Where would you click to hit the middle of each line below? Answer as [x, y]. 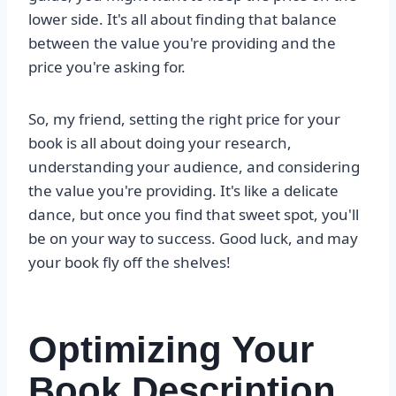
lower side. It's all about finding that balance [183, 19]
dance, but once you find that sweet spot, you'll [194, 215]
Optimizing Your [171, 350]
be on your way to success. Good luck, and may [193, 239]
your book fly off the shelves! [129, 263]
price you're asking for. [107, 67]
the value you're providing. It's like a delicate [183, 191]
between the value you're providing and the [182, 43]
